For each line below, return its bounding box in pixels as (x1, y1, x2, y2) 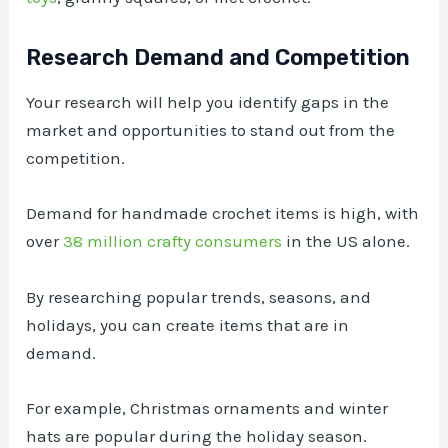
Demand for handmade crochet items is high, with (26, 203, 420, 224)
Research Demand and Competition (26, 43, 411, 71)
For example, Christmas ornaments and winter (26, 397, 389, 418)
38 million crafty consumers (63, 231, 283, 252)
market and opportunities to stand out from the (26, 120, 396, 141)
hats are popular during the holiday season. (26, 425, 368, 446)
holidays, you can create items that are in (26, 314, 350, 335)
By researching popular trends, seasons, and (26, 286, 372, 307)
